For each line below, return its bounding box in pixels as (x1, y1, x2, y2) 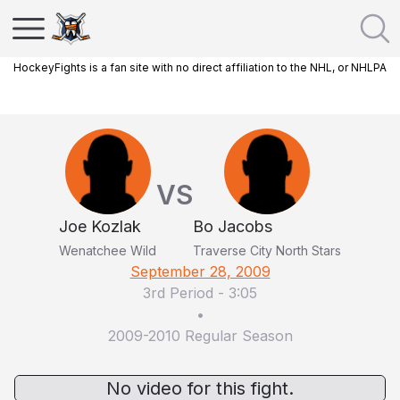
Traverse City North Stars (193, 243, 341, 258)
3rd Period (143, 284, 213, 302)
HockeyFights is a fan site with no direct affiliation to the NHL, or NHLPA (13, 61, 387, 74)
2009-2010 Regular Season (107, 327, 293, 345)
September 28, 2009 (129, 262, 271, 280)
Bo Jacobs (193, 217, 272, 236)
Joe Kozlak (59, 217, 141, 236)
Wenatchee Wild (59, 243, 156, 258)
